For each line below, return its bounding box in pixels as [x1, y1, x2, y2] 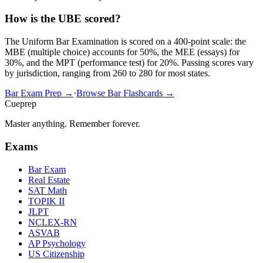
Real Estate [28, 174, 70, 185]
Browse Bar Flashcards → [76, 88, 174, 99]
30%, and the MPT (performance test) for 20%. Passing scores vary [5, 58, 254, 68]
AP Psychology [28, 238, 86, 248]
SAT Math [28, 185, 67, 195]
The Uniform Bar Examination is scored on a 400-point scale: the [5, 36, 246, 47]
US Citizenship [28, 248, 85, 259]
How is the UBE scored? [5, 12, 121, 25]
